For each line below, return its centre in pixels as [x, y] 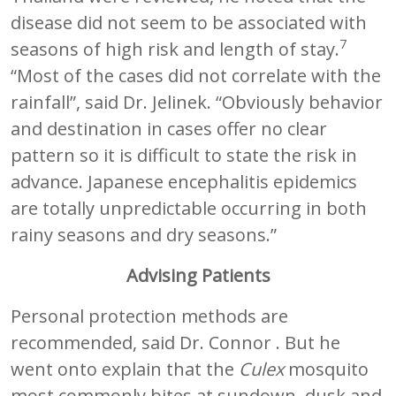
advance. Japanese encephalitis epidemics [184, 181]
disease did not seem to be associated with [189, 22]
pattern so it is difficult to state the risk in [184, 155]
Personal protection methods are [149, 316]
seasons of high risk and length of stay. [175, 49]
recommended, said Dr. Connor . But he [175, 342]
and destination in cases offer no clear [169, 128]
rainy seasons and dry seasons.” [144, 234]
